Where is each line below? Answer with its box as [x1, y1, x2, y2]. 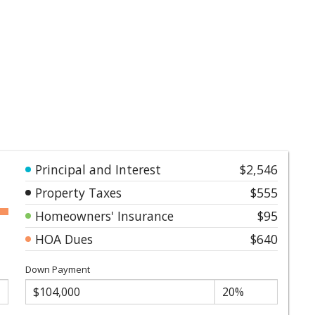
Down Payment [25, 262, 90, 276]
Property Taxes [35, 184, 122, 201]
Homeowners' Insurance [35, 207, 174, 224]
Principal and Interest [35, 160, 161, 178]
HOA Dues [35, 230, 93, 247]
